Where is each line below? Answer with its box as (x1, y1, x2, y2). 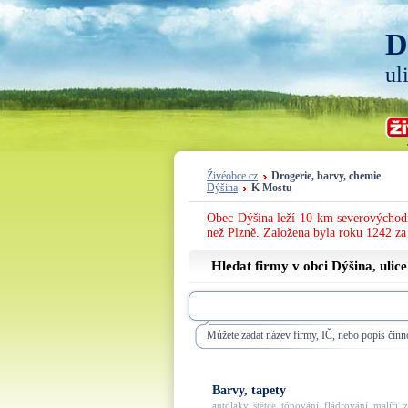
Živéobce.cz (207, 170, 258, 182)
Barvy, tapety (212, 383, 286, 397)
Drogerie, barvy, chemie (271, 170, 381, 182)
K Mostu (251, 182, 292, 194)
